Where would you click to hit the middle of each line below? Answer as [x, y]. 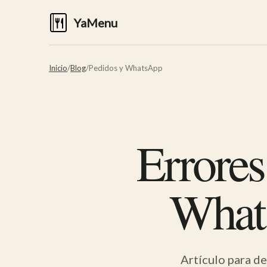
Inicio [58, 68]
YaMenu [96, 22]
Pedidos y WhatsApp [126, 68]
